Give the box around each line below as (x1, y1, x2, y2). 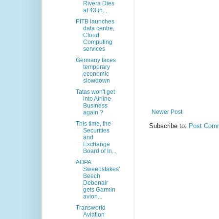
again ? (83, 109, 103, 116)
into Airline (83, 95, 111, 103)
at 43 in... (83, 7, 107, 14)
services (83, 45, 105, 53)
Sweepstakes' (83, 166, 120, 173)
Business (83, 102, 108, 109)
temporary (83, 64, 110, 71)
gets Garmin (83, 186, 115, 194)
